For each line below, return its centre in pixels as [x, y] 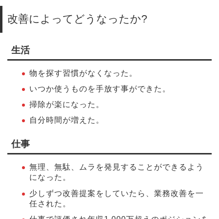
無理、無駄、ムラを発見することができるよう [117, 167]
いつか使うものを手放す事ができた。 [100, 89]
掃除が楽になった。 [67, 105]
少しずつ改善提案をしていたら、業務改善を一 [117, 193]
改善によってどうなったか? [77, 19]
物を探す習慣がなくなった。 [83, 73]
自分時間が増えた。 [67, 120]
